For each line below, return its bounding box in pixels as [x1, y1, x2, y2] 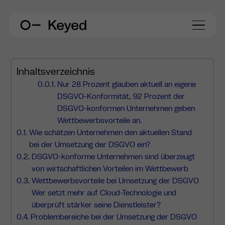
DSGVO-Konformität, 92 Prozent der [57, 91, 185, 102]
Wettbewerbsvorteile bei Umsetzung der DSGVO [31, 175, 199, 186]
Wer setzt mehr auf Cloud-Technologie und [31, 187, 176, 198]
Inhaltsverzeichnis [16, 65, 95, 78]
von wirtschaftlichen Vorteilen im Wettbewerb [31, 163, 188, 174]
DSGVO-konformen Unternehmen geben [57, 103, 195, 114]
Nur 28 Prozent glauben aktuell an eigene [57, 79, 196, 90]
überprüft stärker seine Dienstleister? [31, 199, 161, 210]
